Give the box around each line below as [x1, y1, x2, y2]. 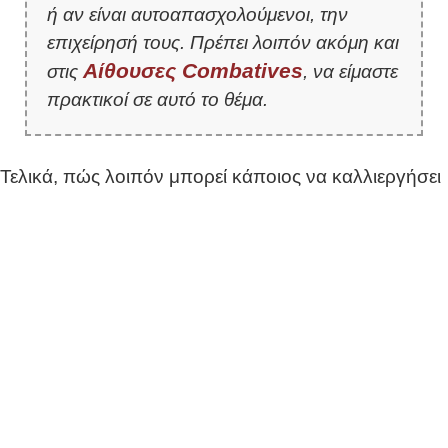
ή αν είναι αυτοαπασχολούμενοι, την [47, 3, 348, 25]
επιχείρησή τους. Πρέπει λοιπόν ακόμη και [47, 31, 399, 53]
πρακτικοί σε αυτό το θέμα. [47, 88, 268, 110]
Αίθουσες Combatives [83, 58, 303, 82]
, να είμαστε [303, 60, 398, 82]
